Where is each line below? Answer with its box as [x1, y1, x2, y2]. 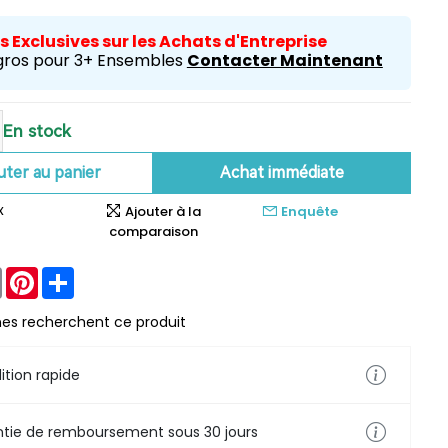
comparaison [108, 222, 198, 241]
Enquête [278, 202, 339, 221]
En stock [2, 121, 71, 141]
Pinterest [37, 265, 100, 285]
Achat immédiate [220, 163, 345, 182]
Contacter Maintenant [186, 49, 383, 72]
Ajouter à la [122, 202, 202, 221]
